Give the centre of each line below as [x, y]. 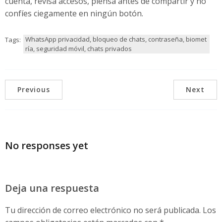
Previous [34, 89]
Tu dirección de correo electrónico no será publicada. [103, 210]
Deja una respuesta [52, 188]
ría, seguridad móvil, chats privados [79, 48]
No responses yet [47, 146]
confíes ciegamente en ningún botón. [74, 13]
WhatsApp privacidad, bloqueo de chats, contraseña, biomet [116, 39]
